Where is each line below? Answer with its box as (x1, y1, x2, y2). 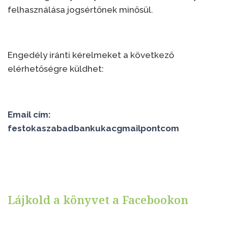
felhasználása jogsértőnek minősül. (8, 4, 153, 15)
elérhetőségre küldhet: (8, 64, 104, 74)
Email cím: (8, 109, 51, 120)
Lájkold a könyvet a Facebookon (8, 192, 188, 207)
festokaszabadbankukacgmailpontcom (8, 123, 179, 133)
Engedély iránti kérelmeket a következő (8, 50, 174, 60)
